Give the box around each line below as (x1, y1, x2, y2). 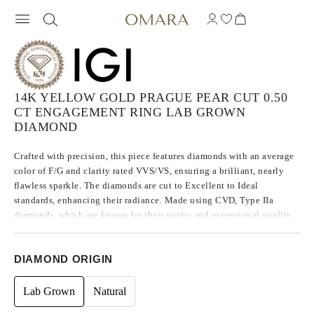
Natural (93, 285, 126, 297)
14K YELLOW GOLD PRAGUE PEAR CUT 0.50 (14, 90, 287, 104)
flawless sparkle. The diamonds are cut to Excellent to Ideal (14, 180, 259, 191)
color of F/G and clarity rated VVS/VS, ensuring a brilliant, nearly (14, 165, 285, 176)
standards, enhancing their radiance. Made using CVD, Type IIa (14, 195, 274, 205)
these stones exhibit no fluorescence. (14, 224, 165, 235)
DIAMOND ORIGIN (14, 253, 114, 265)
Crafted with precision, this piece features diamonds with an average (14, 151, 294, 161)
